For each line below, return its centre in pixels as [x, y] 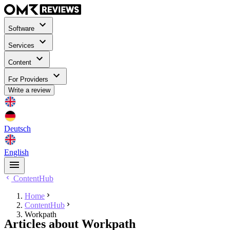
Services [22, 46]
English [16, 152]
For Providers [29, 80]
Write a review [29, 90]
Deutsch [17, 129]
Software [22, 29]
